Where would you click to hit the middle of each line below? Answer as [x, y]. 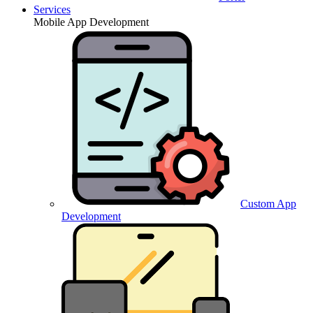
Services [52, 10]
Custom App [268, 204]
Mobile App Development [91, 22]
